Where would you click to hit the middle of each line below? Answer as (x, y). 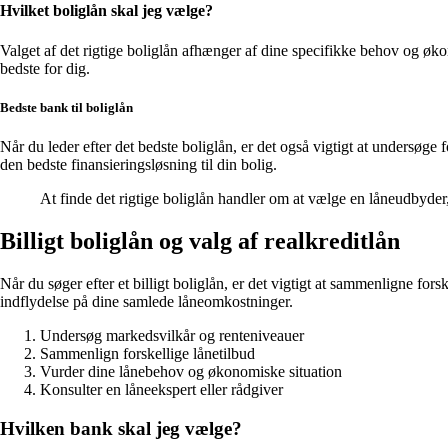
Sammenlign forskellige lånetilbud (147, 353)
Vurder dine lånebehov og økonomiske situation (191, 371)
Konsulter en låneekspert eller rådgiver (161, 389)
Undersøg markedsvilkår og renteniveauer (172, 335)
